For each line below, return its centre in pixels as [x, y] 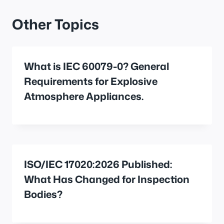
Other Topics [55, 24]
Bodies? [43, 194]
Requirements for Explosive [91, 81]
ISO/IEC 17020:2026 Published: [98, 164]
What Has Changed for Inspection [107, 179]
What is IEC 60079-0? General [96, 66]
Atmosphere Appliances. [84, 96]
